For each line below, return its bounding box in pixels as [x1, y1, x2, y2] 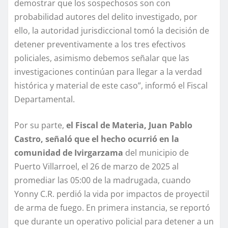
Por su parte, [14, 120, 64, 131]
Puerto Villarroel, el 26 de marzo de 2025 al [14, 161, 179, 173]
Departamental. [14, 94, 75, 105]
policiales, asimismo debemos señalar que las [14, 52, 189, 64]
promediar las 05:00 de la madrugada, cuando [14, 175, 191, 186]
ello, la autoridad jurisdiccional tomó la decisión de [14, 25, 209, 37]
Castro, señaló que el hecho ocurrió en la [14, 133, 179, 145]
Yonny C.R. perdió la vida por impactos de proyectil [14, 188, 209, 200]
